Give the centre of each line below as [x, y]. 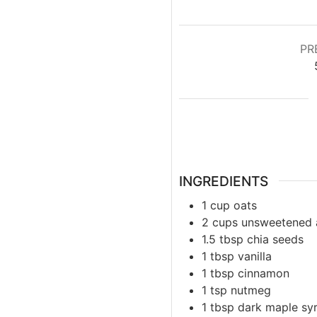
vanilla [255, 256]
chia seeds [275, 239]
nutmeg [251, 290]
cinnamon [264, 273]
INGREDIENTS [224, 181]
